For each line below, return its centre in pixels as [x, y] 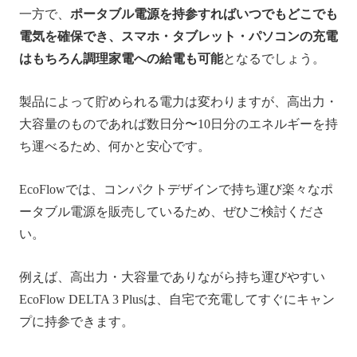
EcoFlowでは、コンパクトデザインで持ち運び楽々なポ [176, 190]
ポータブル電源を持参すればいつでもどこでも [204, 14]
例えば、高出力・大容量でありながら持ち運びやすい [172, 277]
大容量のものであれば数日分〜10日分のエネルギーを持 [178, 124]
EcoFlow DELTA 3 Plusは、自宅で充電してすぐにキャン [177, 300]
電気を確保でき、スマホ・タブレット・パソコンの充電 [178, 37]
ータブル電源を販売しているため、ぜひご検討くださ [172, 212]
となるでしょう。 [274, 59]
